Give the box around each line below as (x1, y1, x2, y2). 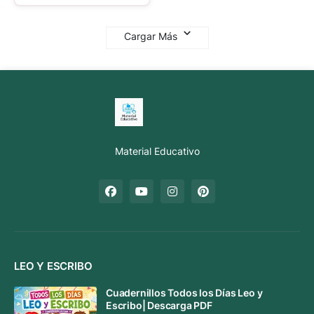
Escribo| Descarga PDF (106, 299, 212, 311)
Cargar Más (123, 30, 180, 42)
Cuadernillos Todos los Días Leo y (106, 287, 263, 299)
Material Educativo (114, 145, 200, 157)
